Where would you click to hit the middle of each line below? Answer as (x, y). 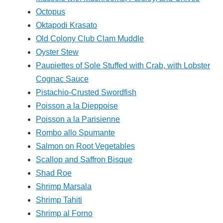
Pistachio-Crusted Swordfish (86, 93)
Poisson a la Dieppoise (77, 106)
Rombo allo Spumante (75, 133)
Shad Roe (54, 173)
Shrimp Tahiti (59, 200)
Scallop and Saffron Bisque (84, 160)
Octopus (51, 12)
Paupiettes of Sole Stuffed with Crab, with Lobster (123, 66)
